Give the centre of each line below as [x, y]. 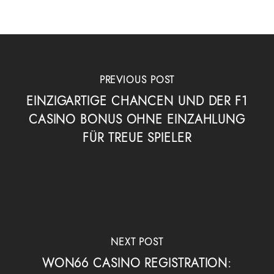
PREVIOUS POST [137, 80]
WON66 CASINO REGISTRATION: [137, 263]
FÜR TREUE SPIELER [137, 138]
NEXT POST [137, 242]
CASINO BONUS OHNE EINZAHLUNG [137, 119]
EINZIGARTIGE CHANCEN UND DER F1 [137, 101]
